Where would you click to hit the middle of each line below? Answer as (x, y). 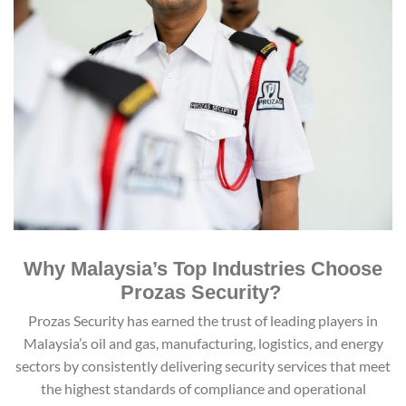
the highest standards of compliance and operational (203, 388)
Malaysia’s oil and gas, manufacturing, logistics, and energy (203, 343)
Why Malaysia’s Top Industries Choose (203, 268)
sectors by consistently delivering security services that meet (203, 365)
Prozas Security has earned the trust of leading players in (203, 320)
